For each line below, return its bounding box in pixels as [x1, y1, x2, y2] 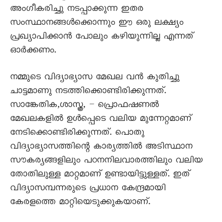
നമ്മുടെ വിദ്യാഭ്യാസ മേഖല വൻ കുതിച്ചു [10, 71, 179, 85]
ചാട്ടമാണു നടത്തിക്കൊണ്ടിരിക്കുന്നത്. [10, 85, 166, 99]
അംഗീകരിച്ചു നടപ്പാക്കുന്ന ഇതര [10, 3, 143, 17]
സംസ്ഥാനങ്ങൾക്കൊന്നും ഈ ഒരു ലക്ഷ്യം [10, 17, 183, 31]
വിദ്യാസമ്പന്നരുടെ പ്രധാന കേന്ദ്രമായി [10, 182, 166, 196]
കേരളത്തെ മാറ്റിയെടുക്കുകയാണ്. [10, 196, 150, 210]
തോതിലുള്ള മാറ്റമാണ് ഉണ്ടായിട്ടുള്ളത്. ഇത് [10, 168, 190, 182]
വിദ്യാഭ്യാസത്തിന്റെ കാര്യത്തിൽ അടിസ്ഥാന [10, 141, 192, 155]
